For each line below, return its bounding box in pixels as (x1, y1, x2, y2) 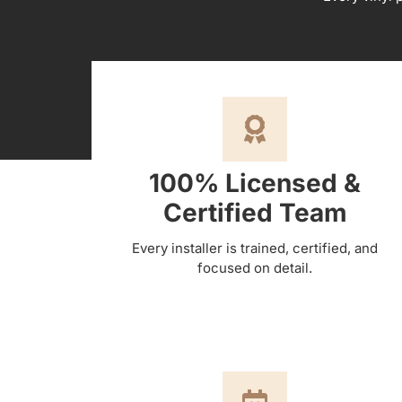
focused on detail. (197, 258, 312, 276)
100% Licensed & (149, 167, 361, 198)
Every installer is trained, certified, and (132, 239, 378, 257)
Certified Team (162, 197, 347, 228)
